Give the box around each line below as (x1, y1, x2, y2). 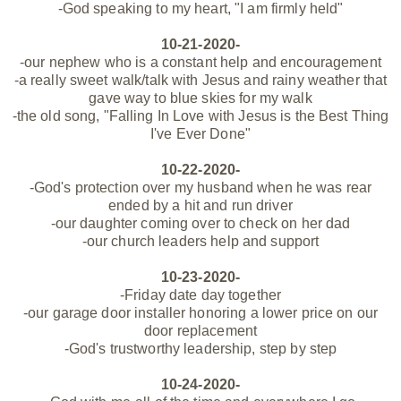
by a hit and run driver (149, 198, 293, 214)
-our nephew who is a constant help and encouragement (20, 55, 381, 71)
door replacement (143, 323, 258, 339)
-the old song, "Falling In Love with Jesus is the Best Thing (12, 108, 389, 124)
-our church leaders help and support (81, 234, 320, 250)
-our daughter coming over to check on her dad (50, 216, 351, 232)
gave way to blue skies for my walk (89, 90, 312, 107)
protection (74, 180, 139, 196)
